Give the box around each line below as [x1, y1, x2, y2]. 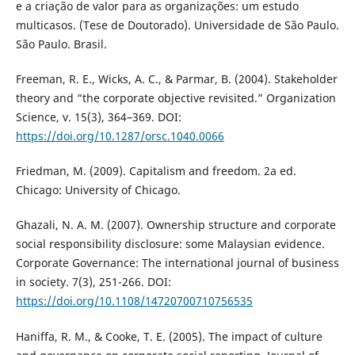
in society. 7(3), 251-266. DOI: [15, 274, 171, 290]
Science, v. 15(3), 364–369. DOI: [15, 109, 181, 125]
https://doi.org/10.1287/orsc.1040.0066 [15, 128, 224, 144]
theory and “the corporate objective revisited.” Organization [15, 90, 336, 106]
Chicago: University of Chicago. [15, 182, 181, 198]
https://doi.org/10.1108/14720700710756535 [15, 293, 253, 309]
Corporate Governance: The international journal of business [15, 255, 339, 271]
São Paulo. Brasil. [15, 36, 107, 52]
